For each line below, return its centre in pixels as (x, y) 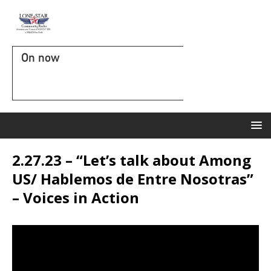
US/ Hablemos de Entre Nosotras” (133, 179)
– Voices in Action (76, 198)
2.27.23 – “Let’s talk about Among (132, 160)
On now (40, 57)
